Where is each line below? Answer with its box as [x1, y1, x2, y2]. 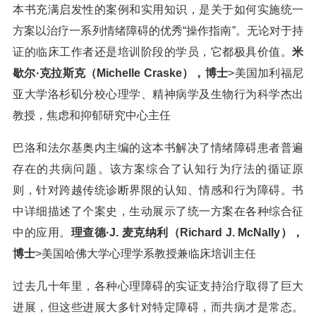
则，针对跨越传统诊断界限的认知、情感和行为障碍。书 [13, 184, 303, 196]
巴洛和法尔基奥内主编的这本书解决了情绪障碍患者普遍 [13, 142, 303, 154]
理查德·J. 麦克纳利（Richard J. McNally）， [71, 226, 303, 238]
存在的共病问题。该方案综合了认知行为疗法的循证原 [13, 163, 303, 175]
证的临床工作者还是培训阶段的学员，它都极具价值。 [13, 46, 292, 58]
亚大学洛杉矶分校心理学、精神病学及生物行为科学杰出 [13, 88, 303, 100]
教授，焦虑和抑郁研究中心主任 [13, 109, 171, 121]
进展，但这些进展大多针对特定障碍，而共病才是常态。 [13, 301, 303, 313]
